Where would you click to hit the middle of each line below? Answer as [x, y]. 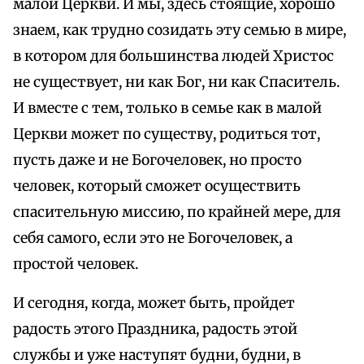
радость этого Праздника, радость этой [155, 329]
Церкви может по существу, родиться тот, [167, 134]
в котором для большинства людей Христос [173, 56]
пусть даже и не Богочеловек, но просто [157, 160]
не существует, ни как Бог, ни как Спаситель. [176, 82]
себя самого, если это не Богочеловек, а [153, 238]
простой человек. [76, 264]
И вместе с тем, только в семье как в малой [167, 108]
